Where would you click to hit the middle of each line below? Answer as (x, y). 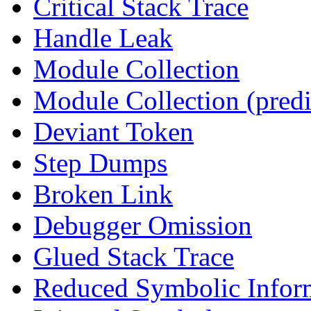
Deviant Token (114, 131)
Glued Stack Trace (134, 256)
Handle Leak (103, 37)
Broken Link (103, 194)
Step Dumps (100, 162)
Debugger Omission (143, 225)
